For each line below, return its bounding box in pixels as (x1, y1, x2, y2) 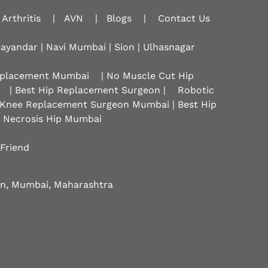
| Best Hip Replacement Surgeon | (7, 84, 169, 96)
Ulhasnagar (142, 41, 195, 53)
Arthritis (2, 13, 41, 24)
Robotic (178, 84, 214, 96)
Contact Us (158, 13, 210, 24)
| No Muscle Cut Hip (98, 70, 194, 81)
